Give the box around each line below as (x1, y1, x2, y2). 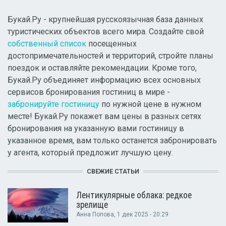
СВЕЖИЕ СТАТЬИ (87, 167, 139, 176)
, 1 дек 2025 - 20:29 (114, 211, 168, 218)
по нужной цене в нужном (99, 99, 201, 109)
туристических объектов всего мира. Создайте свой (8, 27, 204, 37)
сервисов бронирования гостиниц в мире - (8, 87, 170, 97)
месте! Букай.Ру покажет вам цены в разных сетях (8, 111, 201, 122)
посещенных (86, 39, 137, 49)
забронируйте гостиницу (8, 99, 99, 109)
